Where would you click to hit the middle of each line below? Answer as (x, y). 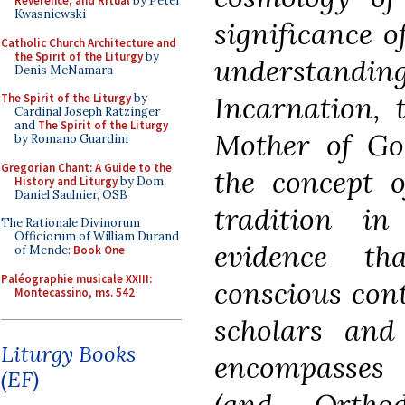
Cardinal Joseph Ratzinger (87, 112)
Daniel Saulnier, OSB (71, 194)
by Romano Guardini (71, 139)
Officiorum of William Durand (97, 236)
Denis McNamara (64, 70)
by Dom (141, 181)
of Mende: (44, 250)
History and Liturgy (66, 181)
